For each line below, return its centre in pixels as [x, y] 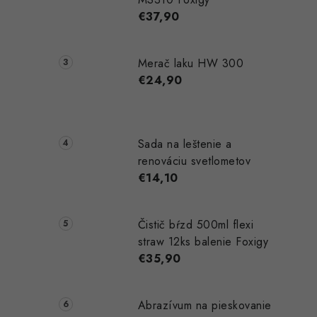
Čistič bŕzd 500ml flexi [196, 224]
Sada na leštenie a [185, 144]
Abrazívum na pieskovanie [204, 305]
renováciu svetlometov [194, 161]
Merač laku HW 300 [191, 64]
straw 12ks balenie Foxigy [203, 241]
